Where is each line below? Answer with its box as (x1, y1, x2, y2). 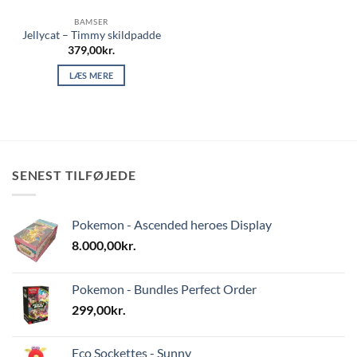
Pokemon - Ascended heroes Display (72, 217, 272, 232)
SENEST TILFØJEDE (12, 167, 136, 183)
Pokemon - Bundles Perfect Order (72, 281, 257, 296)
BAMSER (74, 17, 108, 27)
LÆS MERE (69, 69, 114, 80)
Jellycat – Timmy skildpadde (22, 29, 161, 42)
